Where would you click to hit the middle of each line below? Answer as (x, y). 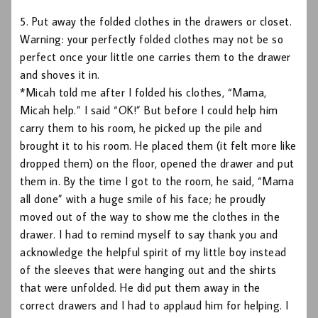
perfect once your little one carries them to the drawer (155, 57)
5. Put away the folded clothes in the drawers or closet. (156, 22)
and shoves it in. (60, 75)
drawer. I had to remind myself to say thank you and (149, 235)
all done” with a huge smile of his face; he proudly (143, 199)
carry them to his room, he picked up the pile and (141, 128)
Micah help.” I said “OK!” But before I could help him (149, 110)
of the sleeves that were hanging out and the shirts (148, 270)
